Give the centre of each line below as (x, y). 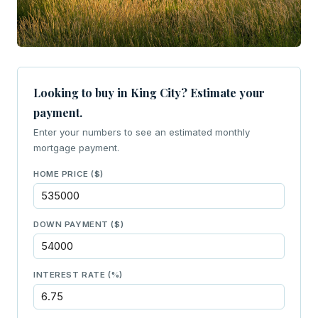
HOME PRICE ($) (69, 174)
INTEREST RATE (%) (78, 275)
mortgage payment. (76, 148)
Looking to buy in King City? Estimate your (149, 93)
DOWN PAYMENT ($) (79, 225)
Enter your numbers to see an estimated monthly (142, 132)
